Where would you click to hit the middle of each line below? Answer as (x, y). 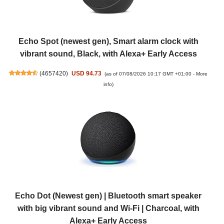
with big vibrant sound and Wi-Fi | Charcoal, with (108, 208)
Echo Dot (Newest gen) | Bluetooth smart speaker (108, 196)
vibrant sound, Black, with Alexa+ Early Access (108, 53)
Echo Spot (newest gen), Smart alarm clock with (108, 41)
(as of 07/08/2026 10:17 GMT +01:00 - (150, 73)
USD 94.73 (86, 73)
